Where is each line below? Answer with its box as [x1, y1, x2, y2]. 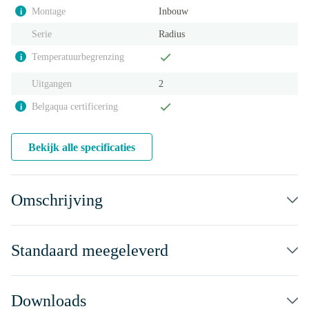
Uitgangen [32, 79, 72, 89]
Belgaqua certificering [32, 101, 118, 112]
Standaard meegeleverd [11, 241, 168, 259]
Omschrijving [11, 191, 103, 209]
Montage [32, 6, 66, 17]
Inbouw [159, 6, 188, 17]
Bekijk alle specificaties [28, 141, 135, 153]
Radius [159, 29, 185, 39]
